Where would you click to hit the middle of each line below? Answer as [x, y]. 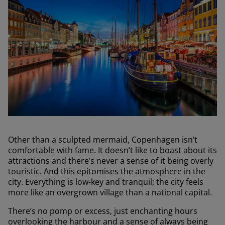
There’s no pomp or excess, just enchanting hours [103, 211]
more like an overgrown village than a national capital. [110, 193]
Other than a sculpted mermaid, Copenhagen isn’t [103, 140]
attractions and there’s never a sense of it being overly [111, 161]
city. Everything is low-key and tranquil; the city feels [106, 182]
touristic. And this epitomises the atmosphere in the [107, 172]
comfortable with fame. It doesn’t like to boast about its [113, 150]
